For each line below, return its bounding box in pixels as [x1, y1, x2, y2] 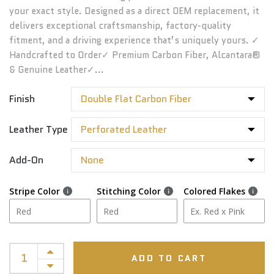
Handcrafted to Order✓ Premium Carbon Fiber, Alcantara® [9, 48, 260, 62]
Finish [9, 92, 35, 106]
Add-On [9, 153, 43, 167]
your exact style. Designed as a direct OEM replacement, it [9, 4, 259, 18]
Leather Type [9, 122, 68, 136]
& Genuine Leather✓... [9, 63, 104, 76]
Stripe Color [9, 185, 60, 197]
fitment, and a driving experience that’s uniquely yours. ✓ [9, 34, 259, 47]
